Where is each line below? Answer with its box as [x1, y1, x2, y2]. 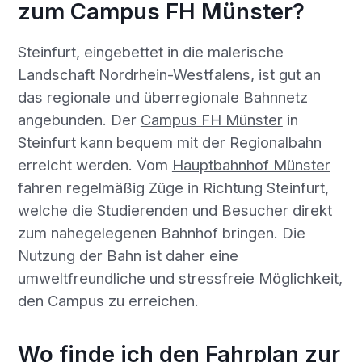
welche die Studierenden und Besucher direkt [17, 200, 332, 219]
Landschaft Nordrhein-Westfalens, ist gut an [17, 65, 321, 83]
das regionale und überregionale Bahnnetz [17, 87, 308, 106]
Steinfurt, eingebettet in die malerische [17, 42, 284, 61]
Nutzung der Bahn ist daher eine [17, 246, 238, 264]
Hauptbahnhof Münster [171, 155, 330, 174]
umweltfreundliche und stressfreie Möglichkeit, [17, 268, 343, 287]
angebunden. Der [17, 110, 141, 128]
